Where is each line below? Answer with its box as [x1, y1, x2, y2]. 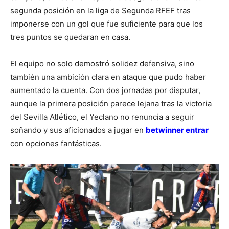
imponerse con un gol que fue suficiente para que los [10, 18, 203, 29]
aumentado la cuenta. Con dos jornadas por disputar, [10, 85, 200, 95]
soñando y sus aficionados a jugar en [10, 125, 146, 135]
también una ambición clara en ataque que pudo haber [10, 72, 206, 82]
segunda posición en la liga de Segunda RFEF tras [10, 5, 191, 15]
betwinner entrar [146, 125, 209, 135]
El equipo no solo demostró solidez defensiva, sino [10, 58, 194, 68]
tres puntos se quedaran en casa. [10, 32, 130, 42]
